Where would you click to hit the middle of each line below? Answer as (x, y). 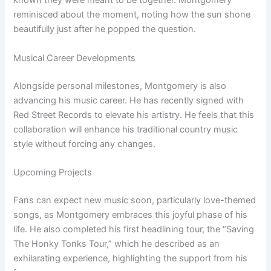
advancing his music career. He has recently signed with (129, 100)
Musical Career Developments (75, 58)
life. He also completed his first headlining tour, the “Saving (134, 229)
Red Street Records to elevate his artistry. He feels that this (134, 115)
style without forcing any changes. (85, 144)
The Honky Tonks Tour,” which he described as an (117, 243)
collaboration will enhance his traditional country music (126, 129)
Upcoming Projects (53, 172)
